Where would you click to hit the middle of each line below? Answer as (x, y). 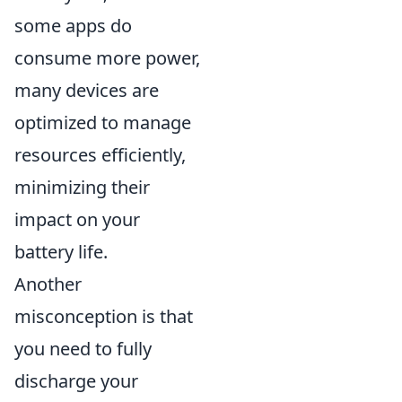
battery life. (61, 251)
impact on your (77, 219)
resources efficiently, (100, 154)
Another (48, 284)
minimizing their (82, 187)
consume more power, (107, 57)
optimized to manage (103, 122)
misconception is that (104, 316)
